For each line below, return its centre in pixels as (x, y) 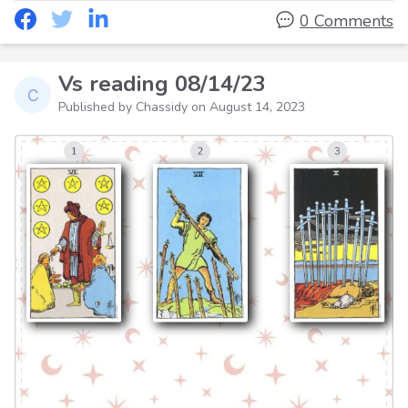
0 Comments (346, 20)
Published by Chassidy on (134, 107)
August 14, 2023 (257, 107)
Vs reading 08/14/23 (162, 83)
